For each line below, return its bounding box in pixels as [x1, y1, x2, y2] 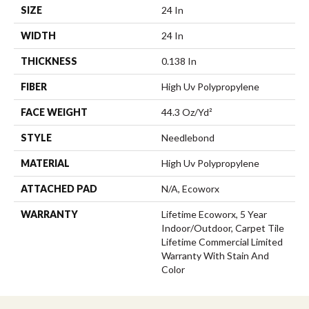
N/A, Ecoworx [161, 182, 219, 195]
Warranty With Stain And [161, 249, 269, 261]
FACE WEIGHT [21, 106, 88, 118]
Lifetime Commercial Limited [161, 235, 283, 248]
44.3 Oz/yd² [161, 106, 212, 118]
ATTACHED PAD [21, 182, 97, 195]
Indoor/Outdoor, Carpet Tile [161, 221, 284, 234]
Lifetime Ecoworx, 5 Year [161, 208, 267, 220]
